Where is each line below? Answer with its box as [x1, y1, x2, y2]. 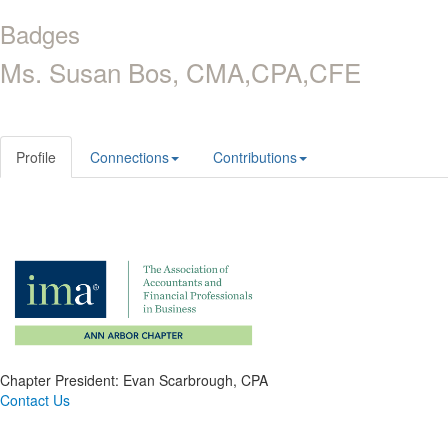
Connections [90, 147, 169, 167]
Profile [16, 147, 56, 167]
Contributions [213, 147, 297, 167]
